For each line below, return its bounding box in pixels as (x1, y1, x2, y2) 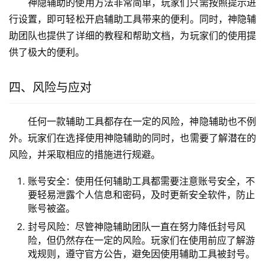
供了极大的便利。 (9, 46, 85, 59)
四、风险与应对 (9, 80, 92, 95)
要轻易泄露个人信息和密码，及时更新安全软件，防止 (28, 189, 255, 201)
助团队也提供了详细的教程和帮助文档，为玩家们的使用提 (9, 30, 256, 42)
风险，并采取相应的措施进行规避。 (9, 148, 160, 161)
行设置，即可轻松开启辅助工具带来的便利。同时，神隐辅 (9, 13, 256, 25)
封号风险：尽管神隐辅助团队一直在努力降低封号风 (28, 221, 245, 233)
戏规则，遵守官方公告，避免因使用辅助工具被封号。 (28, 248, 255, 260)
